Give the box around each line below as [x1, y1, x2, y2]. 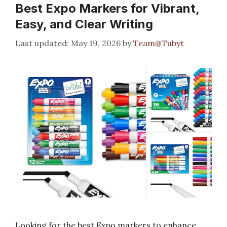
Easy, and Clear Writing [15, 17, 153, 31]
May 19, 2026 [71, 38, 121, 48]
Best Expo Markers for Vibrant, [15, 1, 199, 16]
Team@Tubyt [133, 38, 184, 48]
